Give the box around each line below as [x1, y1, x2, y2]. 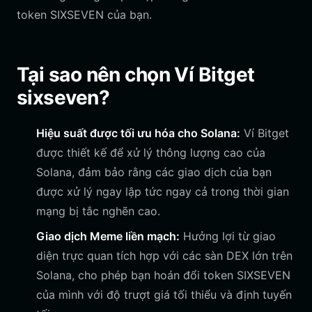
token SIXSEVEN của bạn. [17, 8, 152, 22]
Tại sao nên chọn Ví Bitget [17, 63, 255, 86]
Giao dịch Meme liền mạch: [36, 229, 180, 243]
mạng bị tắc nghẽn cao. [36, 204, 160, 218]
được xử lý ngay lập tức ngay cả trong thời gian [36, 185, 289, 198]
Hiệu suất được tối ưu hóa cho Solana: [36, 126, 240, 140]
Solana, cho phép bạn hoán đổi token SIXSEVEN [36, 268, 290, 282]
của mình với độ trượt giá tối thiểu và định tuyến [36, 288, 292, 302]
